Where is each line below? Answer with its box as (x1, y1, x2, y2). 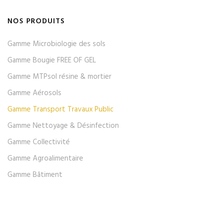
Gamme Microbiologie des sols (7, 38, 106, 50)
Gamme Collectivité (7, 136, 70, 148)
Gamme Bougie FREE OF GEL (7, 55, 96, 66)
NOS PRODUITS (7, 15, 65, 27)
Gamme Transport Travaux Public (7, 104, 113, 115)
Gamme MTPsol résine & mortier (7, 71, 111, 83)
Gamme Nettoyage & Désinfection (7, 120, 119, 132)
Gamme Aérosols (7, 87, 61, 99)
